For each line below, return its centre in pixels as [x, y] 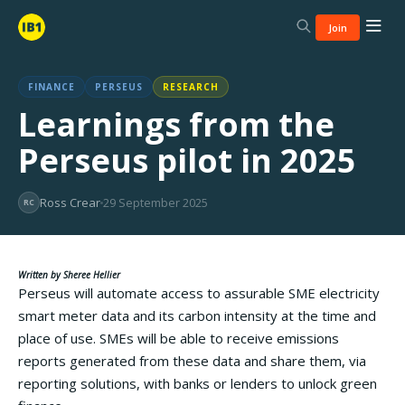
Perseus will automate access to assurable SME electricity [199, 293]
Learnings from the [176, 124]
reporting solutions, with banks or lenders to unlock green [198, 383]
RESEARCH [191, 87]
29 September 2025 [155, 202]
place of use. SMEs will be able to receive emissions [179, 338]
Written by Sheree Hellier [69, 275]
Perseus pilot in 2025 [187, 160]
